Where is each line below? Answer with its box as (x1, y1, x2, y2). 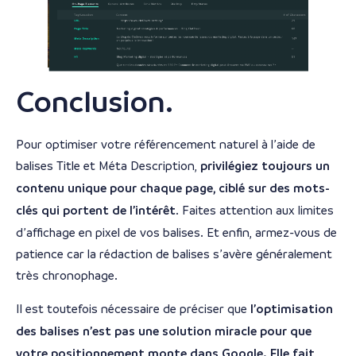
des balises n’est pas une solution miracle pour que (16, 323, 311, 339)
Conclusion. (16, 85, 173, 120)
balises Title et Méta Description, (16, 159, 200, 173)
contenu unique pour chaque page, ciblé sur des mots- (16, 181, 330, 196)
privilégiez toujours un (200, 159, 330, 174)
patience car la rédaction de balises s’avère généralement (16, 247, 332, 261)
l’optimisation (250, 301, 333, 316)
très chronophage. (16, 269, 121, 283)
